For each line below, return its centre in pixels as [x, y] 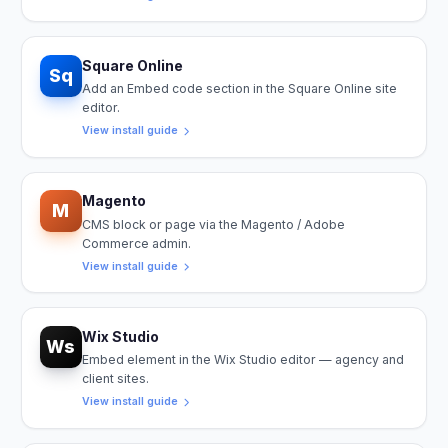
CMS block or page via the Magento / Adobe [213, 224]
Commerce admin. [136, 243]
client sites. [115, 379]
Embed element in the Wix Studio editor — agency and [242, 360]
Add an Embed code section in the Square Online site [239, 89]
